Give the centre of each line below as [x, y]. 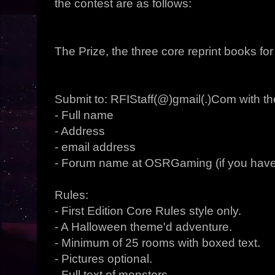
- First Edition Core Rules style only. [148, 211]
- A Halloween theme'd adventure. [144, 227]
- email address [95, 147]
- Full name [84, 115]
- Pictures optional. [104, 259]
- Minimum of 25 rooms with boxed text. [158, 243]
